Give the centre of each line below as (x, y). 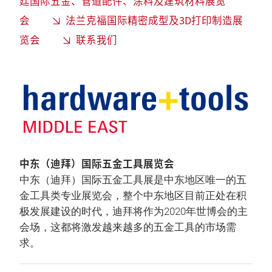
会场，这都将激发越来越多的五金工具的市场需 (128, 228)
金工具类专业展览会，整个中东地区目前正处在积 (133, 196)
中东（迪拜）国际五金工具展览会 (97, 164)
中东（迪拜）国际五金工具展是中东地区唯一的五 (133, 180)
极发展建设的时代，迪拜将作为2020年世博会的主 (134, 212)
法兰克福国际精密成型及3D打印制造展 (154, 20)
